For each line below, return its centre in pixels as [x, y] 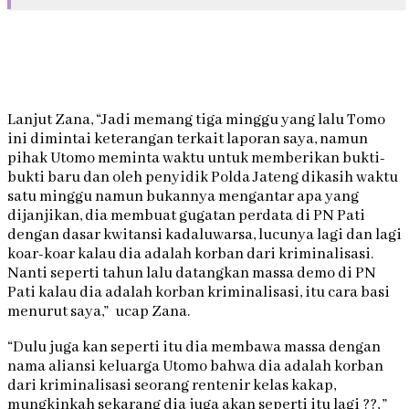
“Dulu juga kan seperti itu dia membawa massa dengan [194, 348]
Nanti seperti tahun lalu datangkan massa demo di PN [192, 274]
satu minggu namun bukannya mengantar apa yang [183, 197]
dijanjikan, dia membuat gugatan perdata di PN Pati [186, 216]
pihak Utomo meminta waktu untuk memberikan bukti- [196, 159]
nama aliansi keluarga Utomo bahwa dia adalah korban [195, 367]
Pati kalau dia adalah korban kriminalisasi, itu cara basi [199, 293]
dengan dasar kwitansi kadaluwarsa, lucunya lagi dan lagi [204, 236]
